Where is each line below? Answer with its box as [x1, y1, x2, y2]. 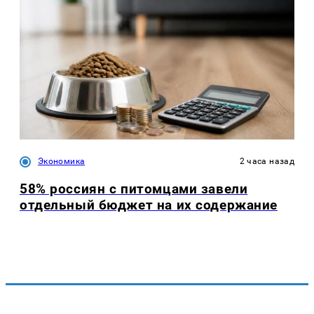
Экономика [38, 156, 86, 167]
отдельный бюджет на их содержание [20, 197, 278, 214]
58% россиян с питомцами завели [20, 181, 248, 198]
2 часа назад [239, 156, 294, 167]
